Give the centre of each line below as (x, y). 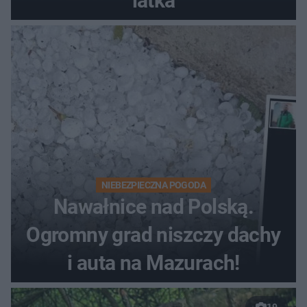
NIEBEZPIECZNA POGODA (153, 185)
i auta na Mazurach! (153, 263)
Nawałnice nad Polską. (153, 207)
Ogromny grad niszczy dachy (153, 235)
